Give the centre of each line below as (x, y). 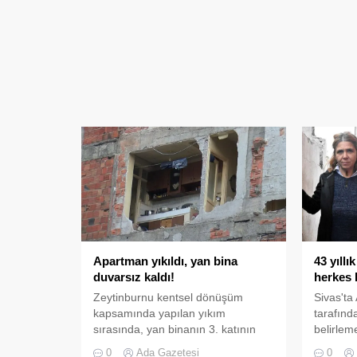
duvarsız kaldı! (134, 277)
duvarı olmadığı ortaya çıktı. (164, 345)
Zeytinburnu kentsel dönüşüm (168, 297)
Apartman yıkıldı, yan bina (165, 261)
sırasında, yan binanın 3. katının (175, 329)
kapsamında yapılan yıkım (159, 313)
